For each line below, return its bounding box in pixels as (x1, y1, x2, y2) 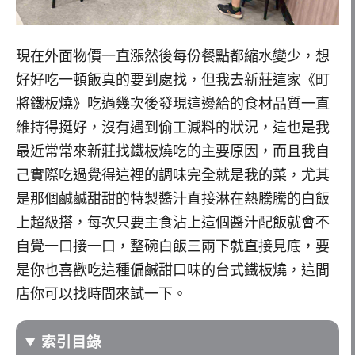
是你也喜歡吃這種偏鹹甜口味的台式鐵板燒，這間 (16, 261, 330, 278)
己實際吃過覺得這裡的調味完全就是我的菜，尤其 (16, 166, 330, 183)
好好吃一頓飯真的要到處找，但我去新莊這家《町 (16, 71, 330, 88)
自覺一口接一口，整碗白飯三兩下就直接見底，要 (16, 238, 330, 254)
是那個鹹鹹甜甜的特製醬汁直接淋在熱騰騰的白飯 (16, 190, 330, 207)
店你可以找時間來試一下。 (16, 285, 187, 302)
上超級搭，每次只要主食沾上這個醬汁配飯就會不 (16, 214, 330, 231)
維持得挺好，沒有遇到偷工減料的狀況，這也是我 (16, 119, 330, 136)
